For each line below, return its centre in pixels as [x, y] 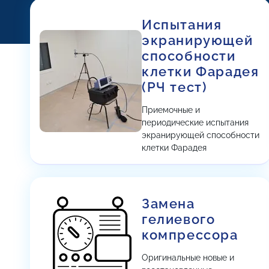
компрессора [190, 235]
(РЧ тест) [175, 87]
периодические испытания [195, 122]
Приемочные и [171, 110]
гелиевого [179, 219]
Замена [168, 204]
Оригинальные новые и [188, 258]
